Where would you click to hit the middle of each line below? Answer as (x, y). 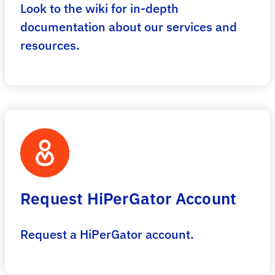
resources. (50, 45)
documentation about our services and (129, 27)
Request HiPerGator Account (129, 198)
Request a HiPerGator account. (107, 234)
